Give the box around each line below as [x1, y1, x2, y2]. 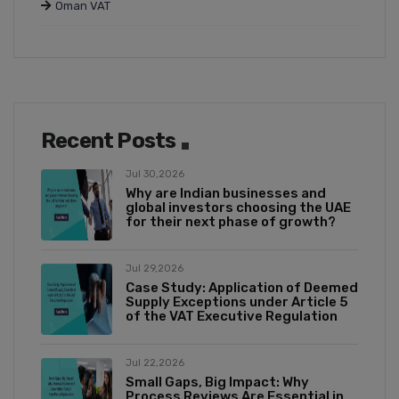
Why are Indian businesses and [126, 185, 326, 202]
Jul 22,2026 [126, 357, 184, 370]
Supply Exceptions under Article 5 [126, 294, 348, 311]
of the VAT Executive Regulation [126, 308, 338, 325]
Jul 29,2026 [126, 263, 183, 275]
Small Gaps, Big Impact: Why [126, 374, 309, 391]
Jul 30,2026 [126, 168, 184, 181]
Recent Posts [41, 128, 176, 154]
